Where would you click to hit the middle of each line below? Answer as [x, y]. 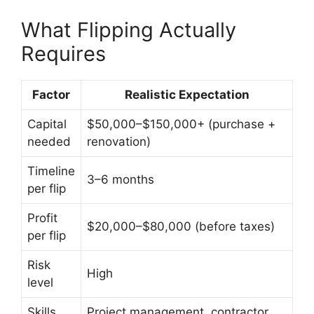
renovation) [119, 142]
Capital [47, 124]
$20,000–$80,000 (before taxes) [181, 227]
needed [49, 142]
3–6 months [121, 180]
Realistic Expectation [187, 95]
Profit [42, 218]
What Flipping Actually [129, 30]
